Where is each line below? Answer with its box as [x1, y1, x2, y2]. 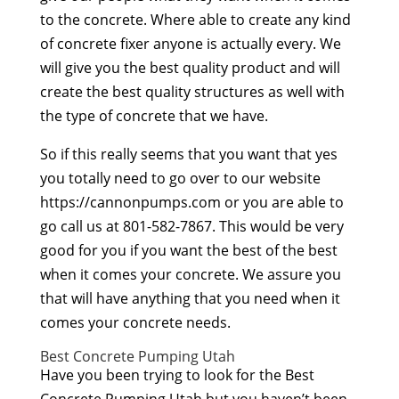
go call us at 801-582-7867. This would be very [39, 216, 344, 236]
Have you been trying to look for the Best [39, 364, 314, 385]
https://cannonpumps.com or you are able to [39, 191, 344, 212]
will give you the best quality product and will [39, 57, 340, 77]
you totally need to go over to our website [39, 167, 321, 188]
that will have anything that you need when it [39, 288, 340, 308]
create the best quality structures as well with [39, 81, 345, 102]
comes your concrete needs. [39, 312, 231, 332]
